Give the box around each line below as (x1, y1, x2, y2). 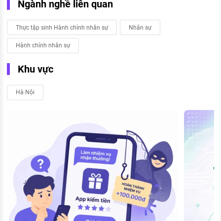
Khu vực (18, 63, 53, 75)
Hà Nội (16, 89, 35, 96)
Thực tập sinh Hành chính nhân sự (16, 24, 108, 31)
